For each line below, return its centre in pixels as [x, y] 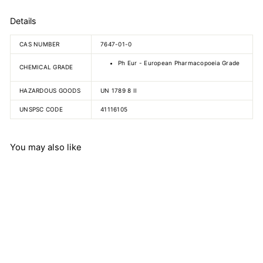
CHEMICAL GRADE [46, 67]
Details [23, 21]
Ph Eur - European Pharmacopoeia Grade [179, 63]
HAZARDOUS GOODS [50, 90]
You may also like [46, 147]
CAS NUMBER [40, 44]
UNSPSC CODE [41, 109]
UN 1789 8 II [119, 90]
